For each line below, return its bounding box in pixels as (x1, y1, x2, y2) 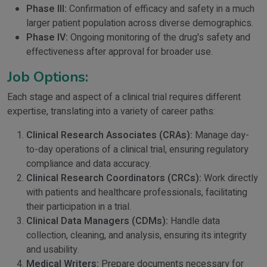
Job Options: (7, 67, 88, 86)
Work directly (201, 171, 258, 185)
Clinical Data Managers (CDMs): (26, 214, 168, 228)
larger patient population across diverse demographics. (26, 16, 253, 30)
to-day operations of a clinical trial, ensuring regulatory (26, 142, 249, 157)
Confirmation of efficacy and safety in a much (67, 2, 254, 16)
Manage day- (193, 128, 249, 142)
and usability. (26, 243, 79, 257)
